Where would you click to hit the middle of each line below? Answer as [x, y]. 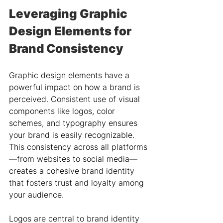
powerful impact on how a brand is [76, 87]
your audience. [36, 195]
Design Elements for [71, 31]
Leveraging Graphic [69, 14]
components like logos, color [63, 111]
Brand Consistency [66, 49]
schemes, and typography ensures [74, 123]
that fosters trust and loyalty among [78, 183]
